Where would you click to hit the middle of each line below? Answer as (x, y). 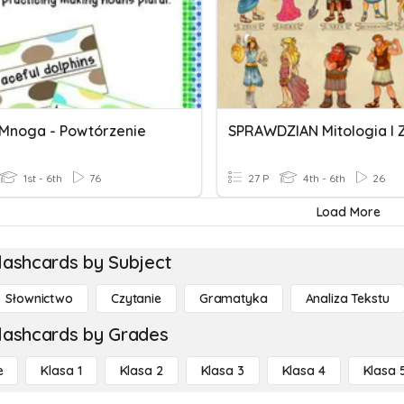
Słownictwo (39, 298)
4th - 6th (323, 178)
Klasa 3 (222, 371)
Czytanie (136, 298)
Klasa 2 (141, 371)
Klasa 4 (303, 371)
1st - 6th (41, 178)
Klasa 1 (61, 371)
